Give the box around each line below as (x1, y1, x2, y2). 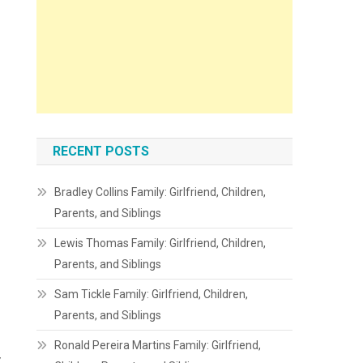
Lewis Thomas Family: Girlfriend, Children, (54, 237, 267, 250)
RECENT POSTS (53, 143, 150, 159)
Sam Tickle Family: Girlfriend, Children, (54, 288, 249, 301)
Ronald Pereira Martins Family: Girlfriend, (54, 339, 262, 352)
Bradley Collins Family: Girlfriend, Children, (54, 186, 267, 199)
